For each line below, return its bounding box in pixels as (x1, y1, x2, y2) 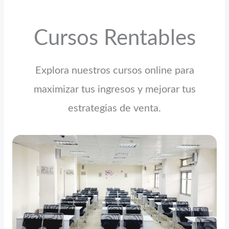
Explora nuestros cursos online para (35, 65, 194, 76)
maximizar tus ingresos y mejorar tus (33, 84, 196, 95)
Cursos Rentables (33, 27, 196, 49)
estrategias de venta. (68, 103, 161, 114)
